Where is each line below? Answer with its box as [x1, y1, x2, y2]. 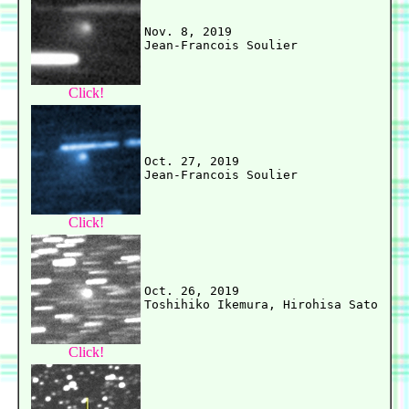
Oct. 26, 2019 [144, 284, 239, 299]
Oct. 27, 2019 [144, 154, 239, 169]
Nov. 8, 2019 [144, 25, 232, 39]
